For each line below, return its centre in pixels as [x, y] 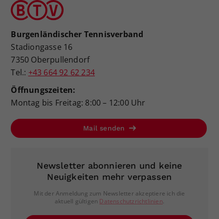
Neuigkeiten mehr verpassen [109, 176]
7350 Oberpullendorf [50, 59]
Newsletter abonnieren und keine [109, 165]
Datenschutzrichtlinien [131, 201]
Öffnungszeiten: [43, 90]
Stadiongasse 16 [42, 47]
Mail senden [105, 128]
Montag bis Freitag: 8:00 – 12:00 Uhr [78, 102]
